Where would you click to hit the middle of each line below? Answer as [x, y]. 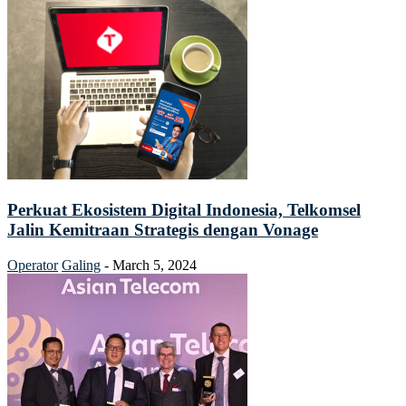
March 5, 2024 [155, 265]
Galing [81, 265]
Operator [33, 265]
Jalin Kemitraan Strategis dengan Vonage [163, 229]
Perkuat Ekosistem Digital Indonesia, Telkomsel [184, 209]
